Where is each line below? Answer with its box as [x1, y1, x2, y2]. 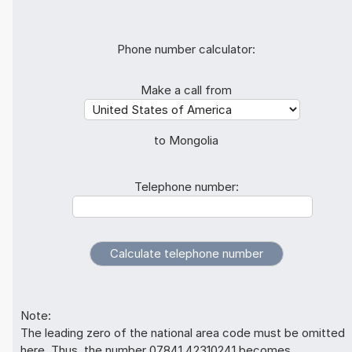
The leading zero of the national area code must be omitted [20, 324, 345, 340]
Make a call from [141, 82, 232, 97]
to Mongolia [154, 132, 218, 148]
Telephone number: [134, 178, 239, 194]
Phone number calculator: [117, 41, 255, 57]
